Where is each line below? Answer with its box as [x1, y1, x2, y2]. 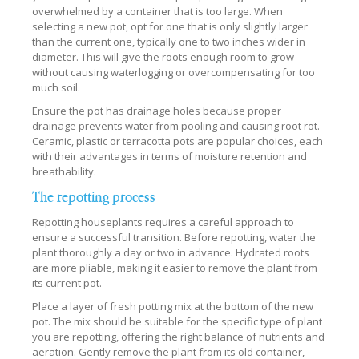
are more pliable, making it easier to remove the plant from [32, 260, 317, 275]
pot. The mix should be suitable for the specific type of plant [32, 313, 322, 329]
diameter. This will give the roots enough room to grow [32, 49, 294, 64]
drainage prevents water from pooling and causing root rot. [32, 118, 320, 133]
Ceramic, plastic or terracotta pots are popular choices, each [32, 133, 323, 148]
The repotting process [32, 188, 155, 205]
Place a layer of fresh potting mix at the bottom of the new [32, 298, 313, 313]
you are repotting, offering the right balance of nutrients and [32, 329, 325, 344]
